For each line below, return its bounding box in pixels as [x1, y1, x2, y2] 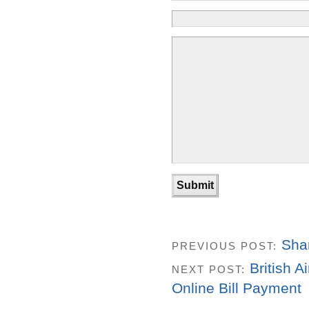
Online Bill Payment [172, 280, 301, 297]
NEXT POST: [172, 263, 250, 276]
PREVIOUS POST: [172, 239, 281, 252]
